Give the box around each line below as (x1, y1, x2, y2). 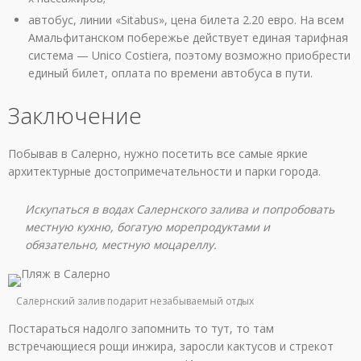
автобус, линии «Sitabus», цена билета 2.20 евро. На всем (28, 12, 344, 28)
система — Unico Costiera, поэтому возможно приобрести (28, 48, 351, 64)
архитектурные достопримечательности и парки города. (8, 164, 321, 180)
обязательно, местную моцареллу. (25, 237, 218, 253)
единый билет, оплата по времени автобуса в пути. (28, 65, 313, 81)
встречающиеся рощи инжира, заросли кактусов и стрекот (8, 338, 334, 355)
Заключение (8, 100, 142, 131)
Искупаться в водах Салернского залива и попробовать (25, 201, 335, 218)
